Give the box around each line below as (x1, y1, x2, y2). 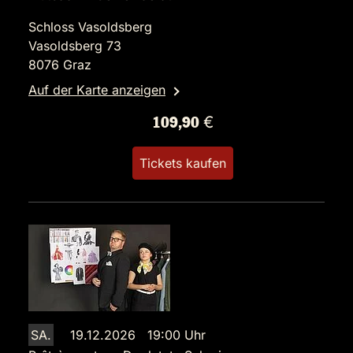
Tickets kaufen (139, 155, 226, 172)
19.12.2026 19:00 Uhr (70, 327, 206, 344)
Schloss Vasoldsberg (28, 19, 152, 35)
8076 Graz (28, 57, 91, 73)
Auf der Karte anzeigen (28, 82, 165, 98)
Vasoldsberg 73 (28, 38, 121, 54)
